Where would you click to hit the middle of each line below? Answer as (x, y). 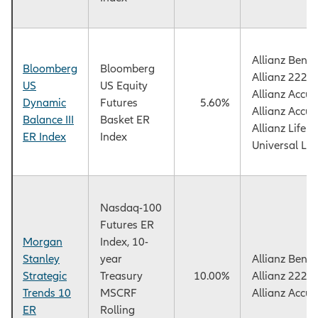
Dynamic (44, 103)
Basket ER (125, 120)
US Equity (124, 86)
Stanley (41, 259)
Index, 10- (124, 242)
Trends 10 (47, 293)
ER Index (44, 137)
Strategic (45, 276)
